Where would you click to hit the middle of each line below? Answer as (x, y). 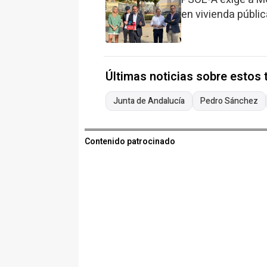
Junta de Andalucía (149, 101)
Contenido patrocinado (130, 142)
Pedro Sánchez (229, 101)
